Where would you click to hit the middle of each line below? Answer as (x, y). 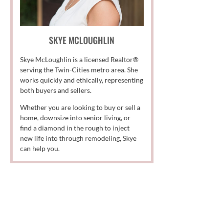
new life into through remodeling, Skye (78, 138)
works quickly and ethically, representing (82, 80)
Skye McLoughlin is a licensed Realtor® (79, 59)
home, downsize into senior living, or (76, 117)
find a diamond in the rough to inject (75, 128)
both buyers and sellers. (56, 90)
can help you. (40, 148)
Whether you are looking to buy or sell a (80, 107)
